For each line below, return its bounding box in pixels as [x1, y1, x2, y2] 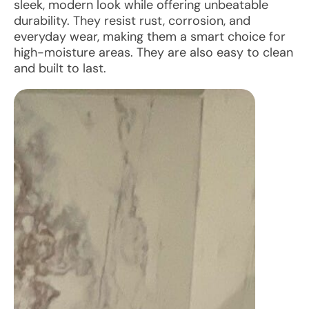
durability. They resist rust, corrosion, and [14, 12, 250, 29]
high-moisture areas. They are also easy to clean [14, 44, 293, 61]
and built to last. [14, 60, 106, 77]
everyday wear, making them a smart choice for [14, 28, 286, 45]
